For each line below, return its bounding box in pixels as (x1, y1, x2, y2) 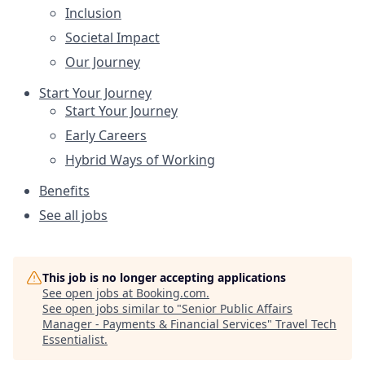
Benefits (39, 182, 90, 200)
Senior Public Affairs (182, 301, 292, 316)
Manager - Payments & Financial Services (42, 316, 267, 332)
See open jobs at (42, 285, 136, 301)
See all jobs (39, 206, 108, 224)
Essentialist (42, 332, 104, 347)
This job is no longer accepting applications (42, 270, 286, 285)
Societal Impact (65, 29, 160, 46)
